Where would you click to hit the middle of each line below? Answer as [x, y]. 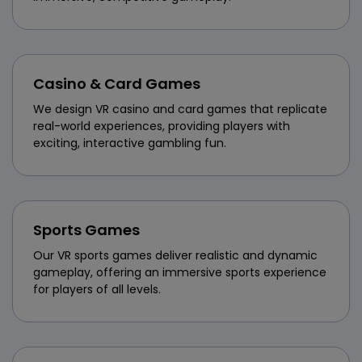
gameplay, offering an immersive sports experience [180, 272]
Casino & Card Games [117, 83]
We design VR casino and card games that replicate [180, 109]
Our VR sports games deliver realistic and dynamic [175, 255]
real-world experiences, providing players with [162, 126]
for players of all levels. [97, 289]
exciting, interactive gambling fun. [130, 143]
